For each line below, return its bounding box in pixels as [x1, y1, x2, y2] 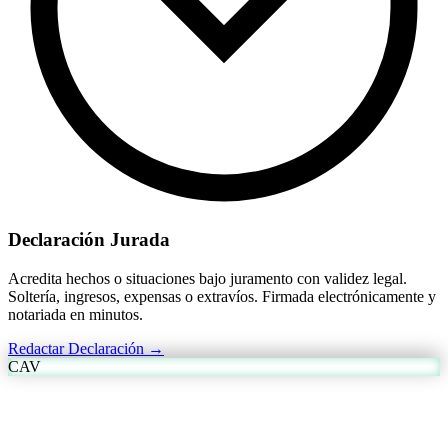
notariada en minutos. [8, 305, 143, 323]
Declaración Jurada [8, 228, 170, 250]
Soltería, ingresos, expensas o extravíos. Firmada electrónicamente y [8, 287, 436, 305]
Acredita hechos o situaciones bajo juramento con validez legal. [8, 269, 407, 287]
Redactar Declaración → [8, 339, 164, 357]
